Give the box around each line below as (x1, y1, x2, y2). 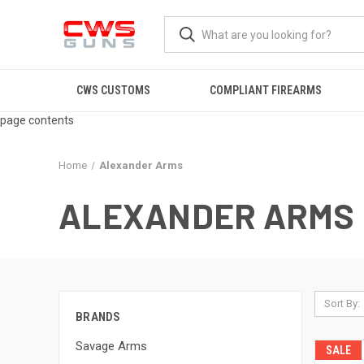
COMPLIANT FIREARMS (209, 84, 322, 97)
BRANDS (76, 310, 121, 324)
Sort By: (323, 297, 360, 310)
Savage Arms (76, 338, 147, 353)
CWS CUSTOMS (76, 84, 150, 97)
